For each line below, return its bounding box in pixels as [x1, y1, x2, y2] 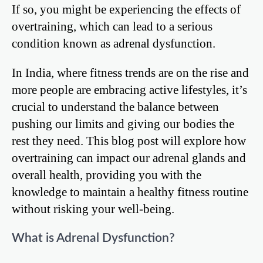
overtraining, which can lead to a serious [12, 19, 213, 33]
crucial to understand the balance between [12, 99, 219, 113]
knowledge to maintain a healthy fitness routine [12, 184, 248, 198]
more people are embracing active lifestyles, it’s [12, 82, 247, 96]
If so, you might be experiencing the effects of [12, 2, 241, 16]
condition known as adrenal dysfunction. [12, 36, 215, 50]
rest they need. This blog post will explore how [12, 133, 246, 147]
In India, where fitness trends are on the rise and [12, 65, 249, 79]
